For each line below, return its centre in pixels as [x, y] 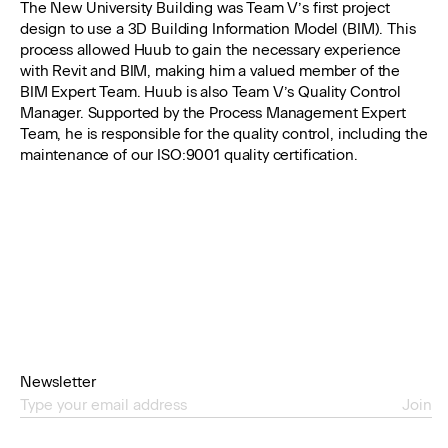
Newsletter [58, 382]
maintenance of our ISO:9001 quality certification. [189, 155]
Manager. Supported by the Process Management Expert [213, 113]
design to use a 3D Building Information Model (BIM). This [218, 29]
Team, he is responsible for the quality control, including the [224, 134]
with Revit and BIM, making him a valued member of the [210, 71]
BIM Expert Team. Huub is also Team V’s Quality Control [210, 92]
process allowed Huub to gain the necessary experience [211, 50]
